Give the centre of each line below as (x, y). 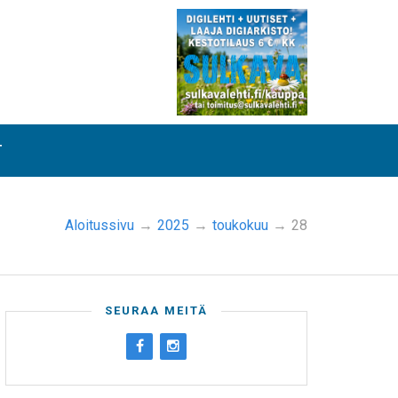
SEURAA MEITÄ (156, 310)
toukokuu (240, 225)
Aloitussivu (99, 225)
